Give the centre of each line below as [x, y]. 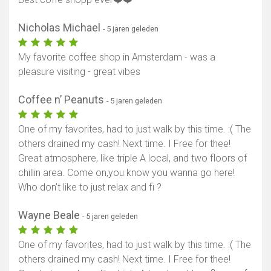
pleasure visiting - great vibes [79, 72]
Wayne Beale [50, 215]
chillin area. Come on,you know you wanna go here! [126, 173]
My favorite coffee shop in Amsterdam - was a [117, 57]
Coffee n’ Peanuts [62, 100]
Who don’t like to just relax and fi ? [90, 188]
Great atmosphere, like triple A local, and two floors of [132, 158]
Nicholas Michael [60, 28]
